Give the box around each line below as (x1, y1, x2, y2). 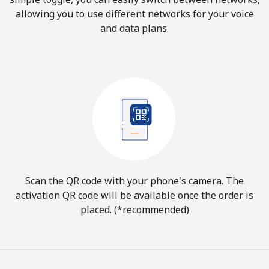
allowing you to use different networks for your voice (15, 7, 254, 20)
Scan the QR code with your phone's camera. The (25, 174, 244, 187)
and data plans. (100, 22, 169, 35)
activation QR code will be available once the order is (16, 189, 253, 202)
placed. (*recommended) (80, 203, 189, 216)
